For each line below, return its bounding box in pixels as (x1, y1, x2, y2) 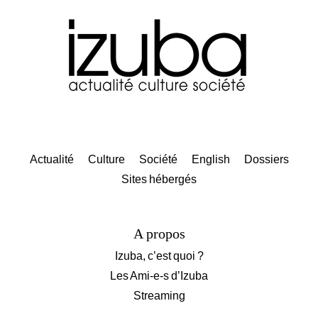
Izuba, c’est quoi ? (114, 250, 204, 263)
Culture (87, 153, 125, 166)
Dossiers (243, 153, 289, 166)
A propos (133, 226, 185, 242)
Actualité (29, 153, 74, 166)
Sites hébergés (121, 173, 197, 186)
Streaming (133, 290, 185, 302)
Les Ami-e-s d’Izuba (110, 270, 208, 283)
